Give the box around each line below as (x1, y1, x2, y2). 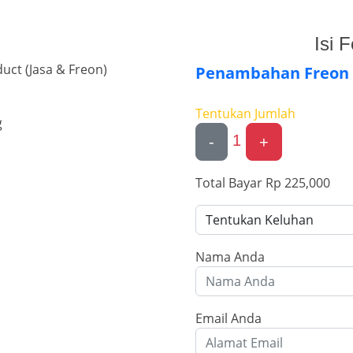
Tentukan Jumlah (195, 105, 295, 122)
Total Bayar (195, 174, 262, 191)
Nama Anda (195, 248, 265, 266)
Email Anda (195, 310, 262, 327)
